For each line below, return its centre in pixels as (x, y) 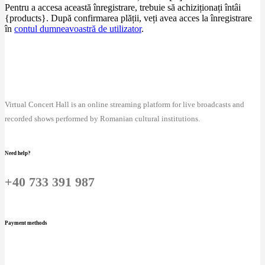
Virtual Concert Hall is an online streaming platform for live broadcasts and (125, 105)
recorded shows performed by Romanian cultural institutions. (102, 119)
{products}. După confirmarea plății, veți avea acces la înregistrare (128, 18)
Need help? (18, 153)
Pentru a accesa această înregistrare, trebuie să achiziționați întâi (123, 8)
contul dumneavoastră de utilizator (78, 29)
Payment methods (26, 223)
